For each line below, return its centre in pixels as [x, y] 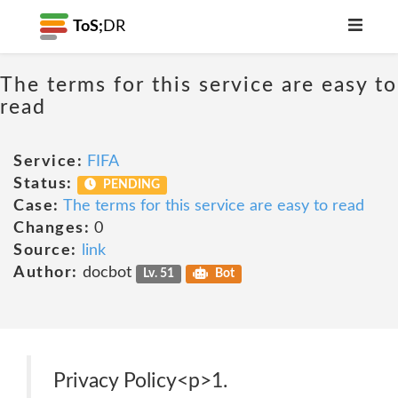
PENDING [131, 185]
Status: [43, 184]
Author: [46, 273]
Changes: [52, 228]
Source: [45, 251]
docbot [107, 273]
